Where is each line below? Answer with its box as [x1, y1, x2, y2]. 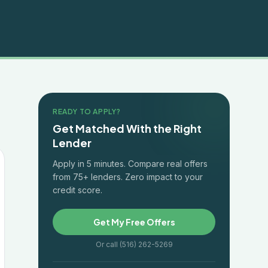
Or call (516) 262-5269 [95, 240, 173, 249]
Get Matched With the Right [53, 121, 202, 135]
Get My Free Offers [93, 217, 175, 227]
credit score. [53, 185, 102, 195]
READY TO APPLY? [53, 107, 121, 116]
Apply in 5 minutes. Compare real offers [53, 159, 208, 169]
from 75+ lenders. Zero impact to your [53, 172, 203, 182]
